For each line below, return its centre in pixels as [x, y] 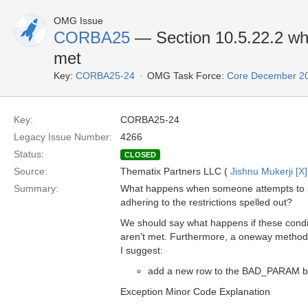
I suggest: [142, 250]
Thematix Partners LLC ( [175, 171]
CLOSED [140, 155]
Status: [29, 154]
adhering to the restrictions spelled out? [206, 202]
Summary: [36, 188]
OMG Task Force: [186, 76]
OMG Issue [78, 21]
